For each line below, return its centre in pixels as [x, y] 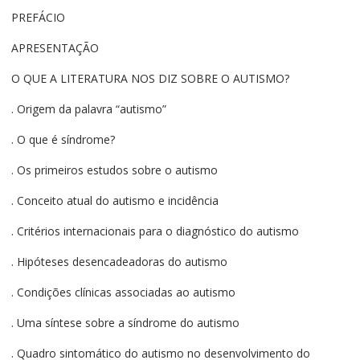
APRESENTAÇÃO [55, 48]
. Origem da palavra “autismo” [88, 109]
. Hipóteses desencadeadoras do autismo [119, 262]
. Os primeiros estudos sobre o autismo [114, 170]
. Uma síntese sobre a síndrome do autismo [125, 323]
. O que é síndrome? [63, 140]
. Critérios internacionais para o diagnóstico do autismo [155, 231]
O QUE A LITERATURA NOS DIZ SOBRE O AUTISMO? [150, 79]
